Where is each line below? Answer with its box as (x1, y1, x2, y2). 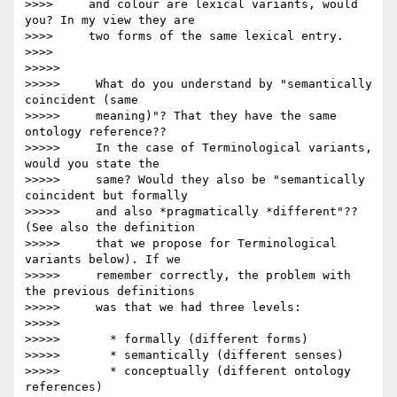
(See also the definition (25, 221, 195, 235)
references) (25, 380, 103, 394)
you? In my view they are (25, 13, 195, 27)
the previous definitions (25, 284, 195, 299)
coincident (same (25, 93, 138, 107)
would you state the (25, 157, 160, 171)
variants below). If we (25, 253, 181, 267)
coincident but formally (25, 189, 188, 203)
